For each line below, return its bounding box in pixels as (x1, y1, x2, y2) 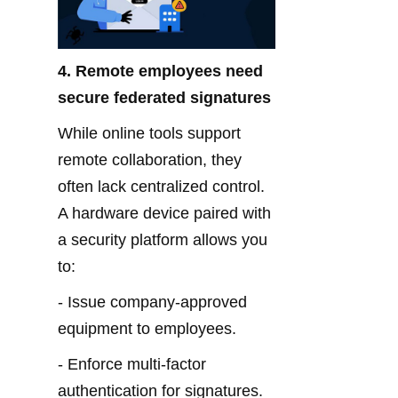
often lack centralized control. (58, 177, 265, 195)
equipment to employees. (58, 319, 236, 338)
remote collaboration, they (58, 150, 242, 169)
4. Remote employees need (58, 61, 263, 80)
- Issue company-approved (58, 292, 247, 311)
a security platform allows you (58, 230, 267, 249)
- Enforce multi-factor (58, 354, 206, 373)
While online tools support (58, 123, 241, 142)
